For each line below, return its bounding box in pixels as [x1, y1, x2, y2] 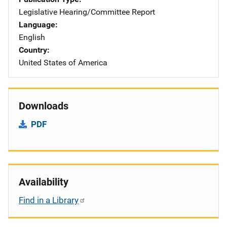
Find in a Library [19, 195, 79, 205]
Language [19, 19, 55, 29]
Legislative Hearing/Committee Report [19, 7, 155, 17]
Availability [19, 175, 68, 188]
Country [19, 45, 47, 55]
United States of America [19, 57, 107, 67]
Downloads [19, 99, 68, 112]
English [19, 32, 45, 42]
